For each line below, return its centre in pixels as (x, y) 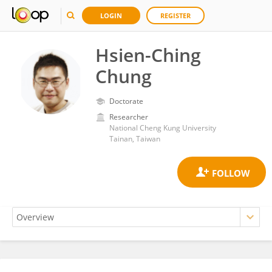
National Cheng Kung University (163, 128)
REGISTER (175, 15)
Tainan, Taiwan (135, 139)
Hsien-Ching (148, 55)
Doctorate (126, 101)
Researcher (129, 117)
